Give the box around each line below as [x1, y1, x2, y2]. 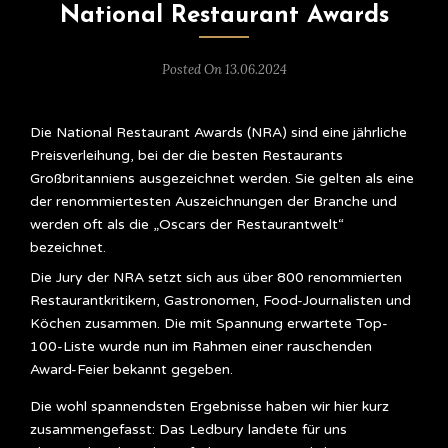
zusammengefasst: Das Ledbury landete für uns [30, 421, 347, 438]
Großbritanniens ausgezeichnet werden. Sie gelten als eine [30, 170, 414, 187]
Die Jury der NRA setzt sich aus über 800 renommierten [30, 269, 402, 286]
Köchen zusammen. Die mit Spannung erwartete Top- [30, 315, 388, 332]
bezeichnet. [30, 239, 106, 256]
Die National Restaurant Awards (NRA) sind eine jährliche [30, 124, 407, 141]
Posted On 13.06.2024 [161, 61, 287, 78]
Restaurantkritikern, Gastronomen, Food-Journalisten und [30, 292, 411, 309]
